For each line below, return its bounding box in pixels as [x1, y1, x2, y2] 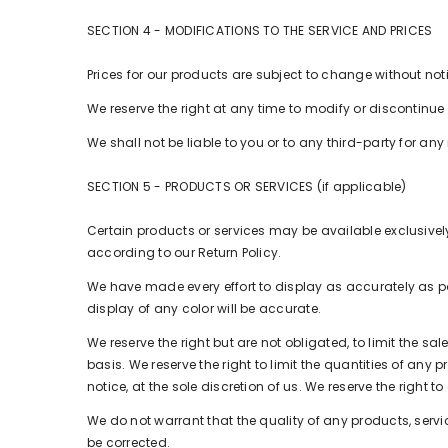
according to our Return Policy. [87, 244, 282, 261]
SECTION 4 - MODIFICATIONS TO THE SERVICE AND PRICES [87, 22, 433, 39]
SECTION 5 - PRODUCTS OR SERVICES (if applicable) [87, 178, 407, 195]
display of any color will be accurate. [87, 300, 322, 317]
